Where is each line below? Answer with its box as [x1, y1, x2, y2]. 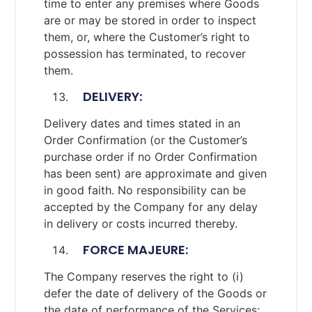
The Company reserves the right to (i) [44, 270, 244, 284]
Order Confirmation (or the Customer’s [44, 132, 247, 147]
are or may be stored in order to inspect [44, 13, 256, 27]
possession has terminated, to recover [44, 46, 246, 61]
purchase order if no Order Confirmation [44, 149, 257, 164]
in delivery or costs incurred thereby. [44, 216, 237, 231]
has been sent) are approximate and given [44, 166, 267, 180]
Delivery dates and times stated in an [44, 116, 240, 130]
